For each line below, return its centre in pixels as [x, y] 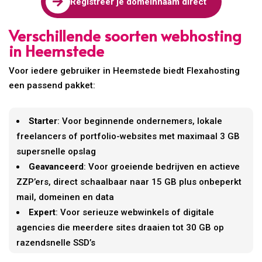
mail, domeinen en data [65, 197]
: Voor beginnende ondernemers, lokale [140, 121]
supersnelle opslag [56, 152]
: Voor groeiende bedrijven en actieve [162, 167]
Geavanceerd [56, 167]
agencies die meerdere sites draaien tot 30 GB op [120, 228]
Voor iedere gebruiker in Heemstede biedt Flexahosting [125, 71]
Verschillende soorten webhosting [125, 35]
